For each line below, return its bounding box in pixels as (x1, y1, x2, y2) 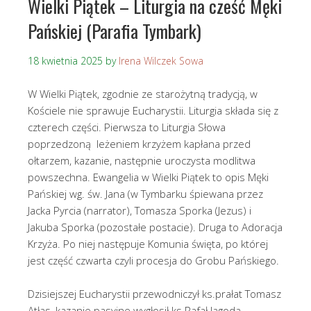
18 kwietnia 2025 (28, 53, 103, 67)
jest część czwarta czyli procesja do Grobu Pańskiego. (28, 253, 279, 267)
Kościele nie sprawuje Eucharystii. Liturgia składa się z (28, 103, 278, 117)
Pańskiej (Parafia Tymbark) (28, 17, 201, 44)
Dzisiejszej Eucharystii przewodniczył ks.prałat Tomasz (28, 286, 281, 301)
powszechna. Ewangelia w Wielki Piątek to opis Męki (28, 169, 269, 184)
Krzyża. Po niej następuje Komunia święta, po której (28, 236, 268, 251)
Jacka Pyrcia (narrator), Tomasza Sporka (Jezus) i (28, 203, 251, 217)
